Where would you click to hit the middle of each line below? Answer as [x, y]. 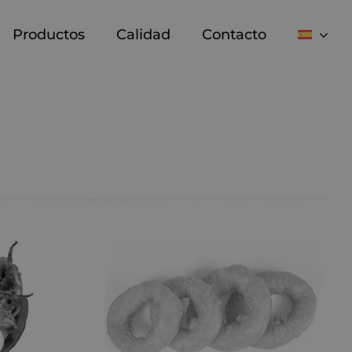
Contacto [235, 34]
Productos [49, 34]
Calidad [144, 34]
